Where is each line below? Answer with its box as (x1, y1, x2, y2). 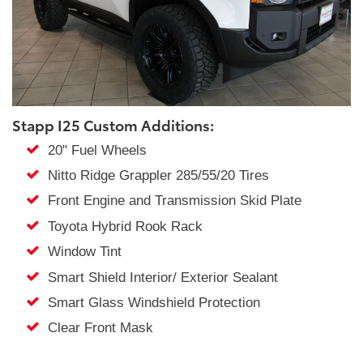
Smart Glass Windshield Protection (39, 295, 260, 311)
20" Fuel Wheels (39, 142, 147, 158)
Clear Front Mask (39, 320, 153, 336)
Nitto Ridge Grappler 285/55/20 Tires (39, 168, 269, 184)
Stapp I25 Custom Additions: (12, 113, 214, 135)
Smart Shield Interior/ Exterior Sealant (39, 269, 278, 285)
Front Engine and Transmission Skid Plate (39, 193, 301, 209)
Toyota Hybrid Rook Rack (39, 218, 203, 234)
